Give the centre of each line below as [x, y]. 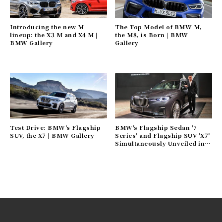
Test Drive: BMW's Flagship [55, 128]
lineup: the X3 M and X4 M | [54, 35]
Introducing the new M [47, 27]
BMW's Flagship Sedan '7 [156, 128]
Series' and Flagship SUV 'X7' [163, 136]
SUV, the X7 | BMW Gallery [52, 136]
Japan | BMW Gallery [149, 151]
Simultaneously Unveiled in [160, 143]
